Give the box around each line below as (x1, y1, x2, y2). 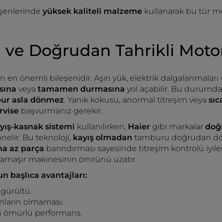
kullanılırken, (75, 122, 128, 131)
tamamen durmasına (38, 84, 127, 94)
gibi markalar (152, 122, 205, 131)
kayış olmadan (73, 133, 134, 142)
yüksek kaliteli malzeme (43, 6, 142, 16)
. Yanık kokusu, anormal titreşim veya (64, 95, 209, 105)
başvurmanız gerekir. (19, 106, 103, 115)
